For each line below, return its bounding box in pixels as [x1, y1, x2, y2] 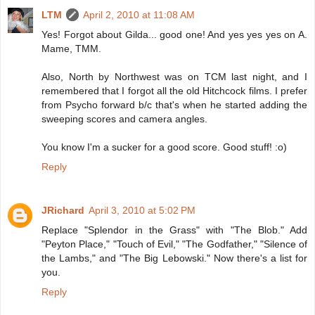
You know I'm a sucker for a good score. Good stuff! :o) [41, 141, 287, 153]
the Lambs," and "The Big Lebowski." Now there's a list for [41, 252, 307, 264]
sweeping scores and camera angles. [41, 112, 207, 124]
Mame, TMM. [41, 42, 101, 54]
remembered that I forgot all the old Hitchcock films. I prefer [41, 84, 307, 96]
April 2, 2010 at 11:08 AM [83, 8, 195, 20]
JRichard [41, 204, 84, 216]
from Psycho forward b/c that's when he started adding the [41, 98, 307, 110]
